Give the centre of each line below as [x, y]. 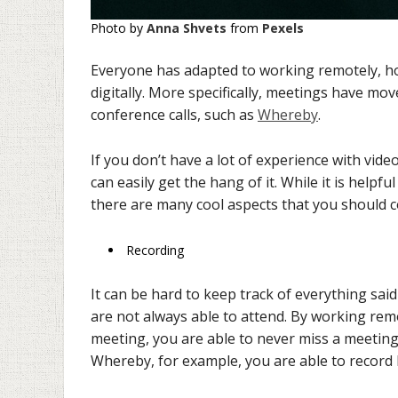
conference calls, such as [174, 115]
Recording [155, 250]
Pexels [283, 28]
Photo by [119, 28]
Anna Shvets [187, 28]
